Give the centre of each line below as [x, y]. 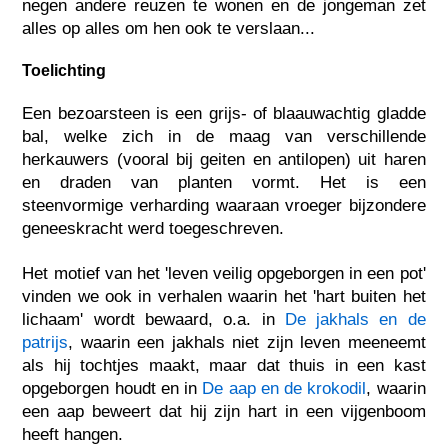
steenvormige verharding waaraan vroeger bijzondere [224, 206]
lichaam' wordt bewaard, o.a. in [153, 320]
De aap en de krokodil [284, 389]
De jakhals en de [355, 320]
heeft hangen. [73, 435]
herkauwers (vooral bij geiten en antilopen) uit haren [224, 160]
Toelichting [64, 71]
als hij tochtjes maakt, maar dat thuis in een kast [224, 366]
